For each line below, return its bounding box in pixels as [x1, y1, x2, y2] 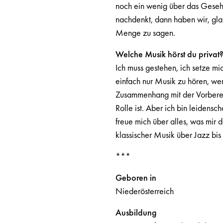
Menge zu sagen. [115, 27, 177, 38]
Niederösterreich [115, 185, 176, 197]
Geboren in [115, 172, 158, 183]
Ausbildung [115, 207, 157, 218]
